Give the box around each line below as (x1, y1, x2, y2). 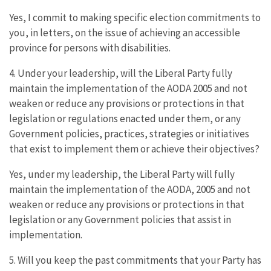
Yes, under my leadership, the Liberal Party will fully (9, 167, 235, 181)
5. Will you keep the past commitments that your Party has (9, 253, 261, 267)
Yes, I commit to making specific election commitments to (9, 10, 261, 24)
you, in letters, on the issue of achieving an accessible (9, 25, 240, 39)
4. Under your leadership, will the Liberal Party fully (9, 66, 232, 80)
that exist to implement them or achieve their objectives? (9, 142, 260, 155)
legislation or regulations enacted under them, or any (9, 111, 241, 125)
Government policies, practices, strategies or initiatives (9, 126, 249, 140)
